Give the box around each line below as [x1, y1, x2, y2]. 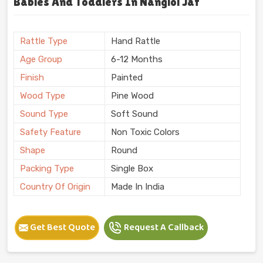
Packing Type [20, 163, 74, 174]
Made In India [111, 181, 164, 192]
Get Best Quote [28, 220, 95, 235]
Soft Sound [111, 108, 158, 119]
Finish [20, 72, 44, 83]
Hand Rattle [111, 35, 160, 46]
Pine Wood [111, 90, 154, 101]
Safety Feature [20, 126, 81, 137]
